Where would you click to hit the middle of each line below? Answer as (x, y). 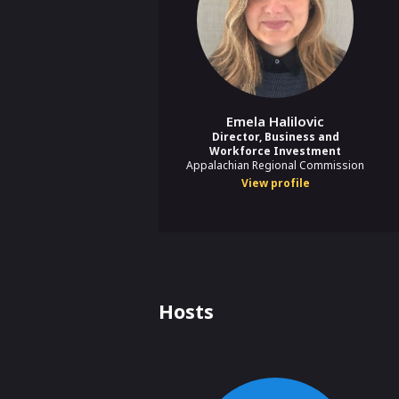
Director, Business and (275, 136)
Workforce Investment (275, 151)
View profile (275, 183)
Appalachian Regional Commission (275, 165)
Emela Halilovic (275, 121)
